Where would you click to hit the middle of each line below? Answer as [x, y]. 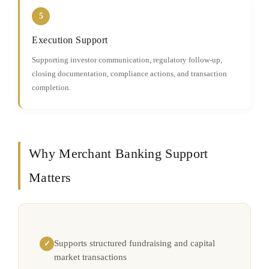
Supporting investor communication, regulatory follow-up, [127, 60]
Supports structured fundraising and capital [134, 243]
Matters [50, 177]
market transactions [90, 257]
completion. [51, 87]
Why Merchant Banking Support [119, 153]
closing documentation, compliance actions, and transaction [129, 74]
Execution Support [70, 40]
